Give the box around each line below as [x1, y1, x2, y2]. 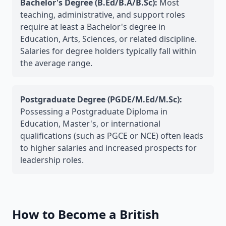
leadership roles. [20, 154, 84, 165]
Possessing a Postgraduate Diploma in [20, 106, 167, 117]
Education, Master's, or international [20, 118, 160, 129]
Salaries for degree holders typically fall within [20, 45, 196, 56]
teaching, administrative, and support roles [20, 9, 185, 20]
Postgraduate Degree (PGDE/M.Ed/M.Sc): [20, 94, 182, 105]
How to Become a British [12, 206, 159, 222]
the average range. [20, 58, 92, 69]
